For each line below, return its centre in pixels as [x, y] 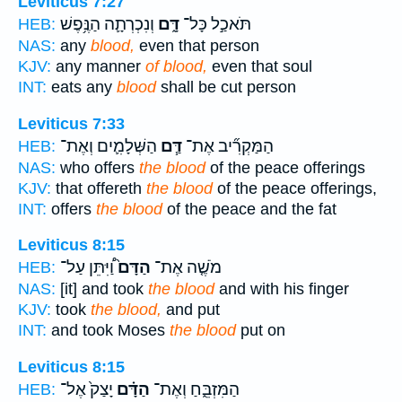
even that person [197, 46]
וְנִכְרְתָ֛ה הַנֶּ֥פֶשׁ [107, 25]
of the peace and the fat [249, 209]
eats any [82, 87]
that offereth [99, 188]
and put [191, 310]
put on [261, 331]
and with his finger [282, 289]
